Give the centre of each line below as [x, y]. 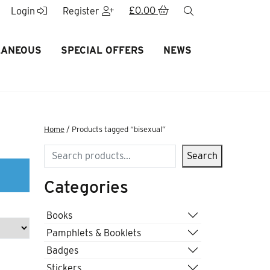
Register [82, 11]
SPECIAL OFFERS [102, 50]
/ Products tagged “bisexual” [115, 129]
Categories [86, 187]
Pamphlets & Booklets [94, 233]
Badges [62, 250]
